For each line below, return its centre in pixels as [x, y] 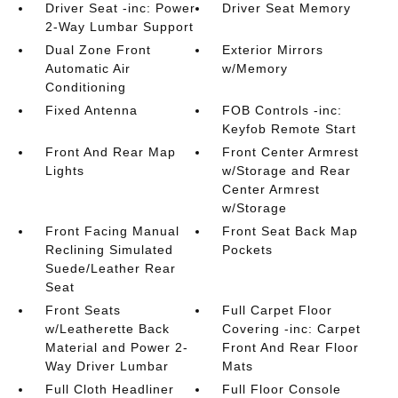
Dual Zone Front [98, 50]
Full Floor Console [282, 389]
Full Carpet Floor [278, 310]
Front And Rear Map [110, 152]
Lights [64, 171]
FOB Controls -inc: [283, 110]
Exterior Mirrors [273, 50]
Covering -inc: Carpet [292, 329]
